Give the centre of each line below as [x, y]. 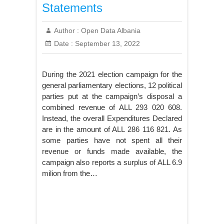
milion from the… [70, 173]
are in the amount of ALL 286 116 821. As [112, 129]
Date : [63, 43]
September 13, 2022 [106, 43]
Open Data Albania [110, 30]
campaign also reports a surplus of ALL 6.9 [112, 162]
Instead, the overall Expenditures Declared [112, 118]
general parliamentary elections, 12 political [112, 85]
